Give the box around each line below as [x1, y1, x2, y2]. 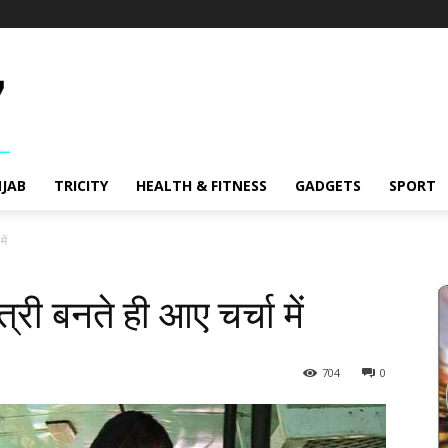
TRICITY [54, 176, 108, 196]
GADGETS [295, 176, 361, 196]
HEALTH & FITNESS [136, 176, 267, 196]
